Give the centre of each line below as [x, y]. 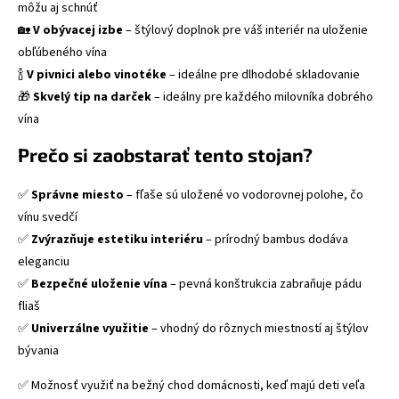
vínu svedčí [48, 217]
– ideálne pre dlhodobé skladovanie [263, 75]
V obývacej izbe [78, 30]
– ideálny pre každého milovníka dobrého [262, 97]
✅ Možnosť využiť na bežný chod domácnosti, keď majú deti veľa [191, 386]
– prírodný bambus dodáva [276, 240]
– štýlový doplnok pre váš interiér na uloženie [245, 30]
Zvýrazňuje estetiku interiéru [117, 240]
